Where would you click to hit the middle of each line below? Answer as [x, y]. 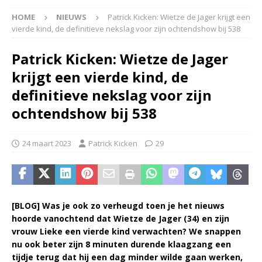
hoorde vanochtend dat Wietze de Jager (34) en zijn [120, 218]
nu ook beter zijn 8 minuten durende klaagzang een [121, 244]
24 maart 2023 [47, 143]
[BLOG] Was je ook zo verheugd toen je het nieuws [118, 205]
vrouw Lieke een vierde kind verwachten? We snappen [126, 231]
